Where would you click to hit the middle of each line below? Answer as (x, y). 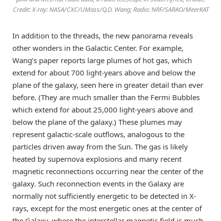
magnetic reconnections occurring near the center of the (108, 171)
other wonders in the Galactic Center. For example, (98, 48)
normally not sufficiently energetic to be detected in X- (104, 196)
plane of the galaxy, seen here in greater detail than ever (108, 85)
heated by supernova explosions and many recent (97, 159)
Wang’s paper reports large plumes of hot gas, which (102, 60)
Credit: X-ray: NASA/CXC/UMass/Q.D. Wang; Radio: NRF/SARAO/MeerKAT (110, 10)
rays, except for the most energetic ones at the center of (107, 208)
